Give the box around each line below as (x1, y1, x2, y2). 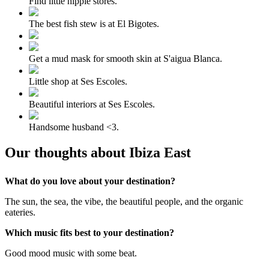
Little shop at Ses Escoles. (29, 76, 127, 86)
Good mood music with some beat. (5, 247, 137, 258)
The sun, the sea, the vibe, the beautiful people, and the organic (5, 196, 243, 207)
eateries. (5, 207, 35, 217)
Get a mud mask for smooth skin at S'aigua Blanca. (29, 53, 222, 64)
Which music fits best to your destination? (5, 227, 174, 238)
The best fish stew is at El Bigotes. (29, 18, 159, 29)
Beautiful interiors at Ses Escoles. (29, 98, 155, 109)
